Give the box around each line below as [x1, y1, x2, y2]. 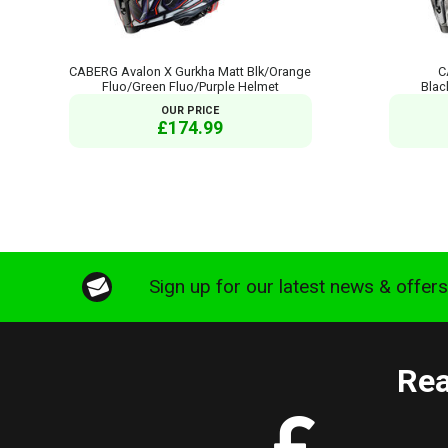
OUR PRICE [161, 103, 220, 117]
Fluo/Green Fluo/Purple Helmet [101, 78, 279, 94]
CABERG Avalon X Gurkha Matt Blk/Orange [69, 63, 312, 79]
